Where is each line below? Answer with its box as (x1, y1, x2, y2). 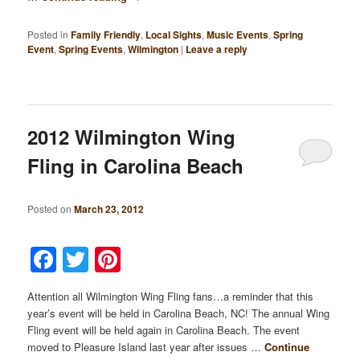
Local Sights (145, 27, 202, 42)
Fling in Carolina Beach (27, 151, 244, 179)
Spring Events (59, 41, 124, 56)
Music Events (207, 27, 269, 42)
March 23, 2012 (74, 202, 145, 217)
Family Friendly (71, 27, 141, 42)
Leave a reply (186, 41, 248, 56)
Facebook (56, 240, 179, 278)
